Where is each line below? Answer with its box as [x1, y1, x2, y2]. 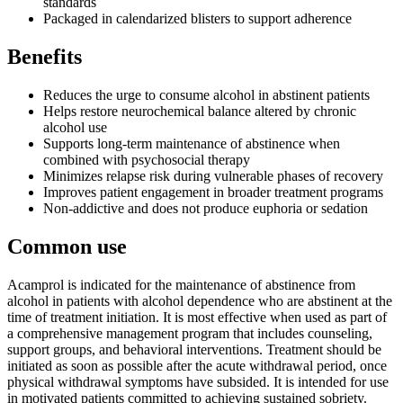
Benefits [7, 45, 82, 69]
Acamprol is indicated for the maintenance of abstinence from [7, 276, 355, 292]
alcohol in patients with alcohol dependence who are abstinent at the [7, 292, 392, 309]
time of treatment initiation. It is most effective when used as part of [7, 309, 387, 325]
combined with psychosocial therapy [43, 152, 250, 168]
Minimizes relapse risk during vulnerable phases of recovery [43, 168, 383, 184]
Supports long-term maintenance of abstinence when [43, 136, 340, 152]
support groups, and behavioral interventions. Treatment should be [7, 341, 381, 357]
